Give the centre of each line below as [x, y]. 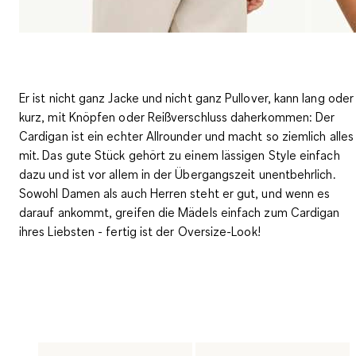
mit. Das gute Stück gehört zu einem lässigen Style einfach [180, 155]
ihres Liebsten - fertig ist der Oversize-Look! [140, 231]
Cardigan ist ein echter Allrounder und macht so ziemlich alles [186, 135]
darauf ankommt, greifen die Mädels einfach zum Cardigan [180, 212]
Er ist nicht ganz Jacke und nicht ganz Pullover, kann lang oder [187, 97]
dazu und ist [54, 174]
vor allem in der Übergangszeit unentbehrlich [211, 174]
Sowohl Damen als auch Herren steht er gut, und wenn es [175, 193]
